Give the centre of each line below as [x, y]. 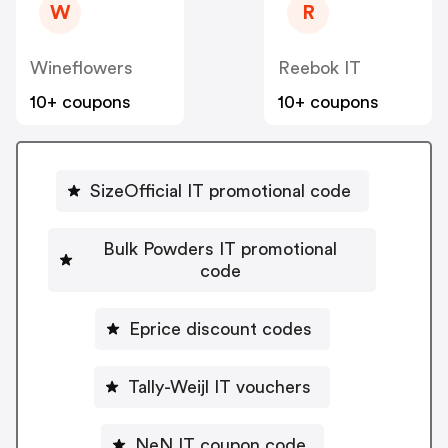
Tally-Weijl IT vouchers [220, 386]
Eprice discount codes [220, 328]
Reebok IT [319, 68]
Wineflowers [81, 68]
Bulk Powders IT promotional [220, 248]
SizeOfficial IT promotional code [220, 190]
